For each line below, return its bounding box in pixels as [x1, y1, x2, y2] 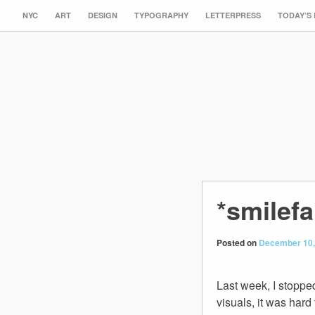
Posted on [217, 236, 259, 249]
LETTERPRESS [205, 10, 261, 20]
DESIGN [88, 10, 117, 20]
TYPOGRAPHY [134, 10, 188, 20]
